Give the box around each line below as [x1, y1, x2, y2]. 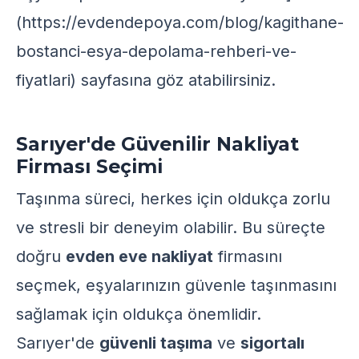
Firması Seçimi [16, 155, 163, 178]
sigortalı [240, 333, 305, 353]
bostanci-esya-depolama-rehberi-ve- [16, 42, 296, 61]
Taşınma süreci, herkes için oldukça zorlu [16, 189, 330, 208]
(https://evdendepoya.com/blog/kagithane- [16, 13, 344, 32]
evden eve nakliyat [66, 247, 213, 266]
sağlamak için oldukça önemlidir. [16, 305, 261, 324]
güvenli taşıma [99, 333, 212, 353]
